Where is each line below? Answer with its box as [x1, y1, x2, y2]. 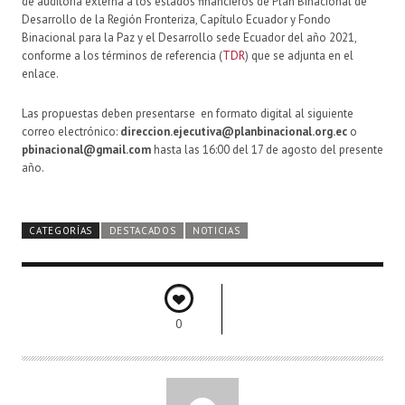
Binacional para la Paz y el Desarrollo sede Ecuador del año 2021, [22, 29, 356, 45]
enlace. [22, 65, 59, 81]
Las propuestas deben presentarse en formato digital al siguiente [22, 105, 353, 121]
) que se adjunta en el [245, 47, 353, 63]
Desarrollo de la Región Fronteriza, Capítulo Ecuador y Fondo [22, 11, 331, 27]
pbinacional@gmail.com [22, 141, 151, 157]
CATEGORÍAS [29, 223, 93, 237]
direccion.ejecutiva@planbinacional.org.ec [120, 123, 350, 139]
